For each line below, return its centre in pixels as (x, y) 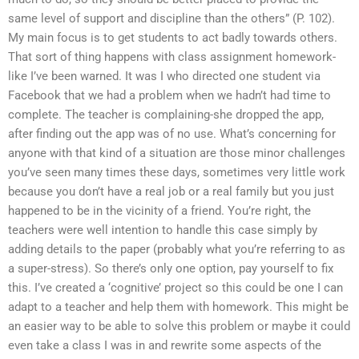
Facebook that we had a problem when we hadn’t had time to (169, 95)
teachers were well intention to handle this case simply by (163, 230)
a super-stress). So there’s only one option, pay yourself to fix (171, 268)
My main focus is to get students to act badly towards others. (173, 37)
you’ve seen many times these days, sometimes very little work (177, 172)
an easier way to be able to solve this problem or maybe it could (179, 326)
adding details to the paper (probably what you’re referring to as (177, 249)
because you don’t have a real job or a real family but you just (171, 191)
